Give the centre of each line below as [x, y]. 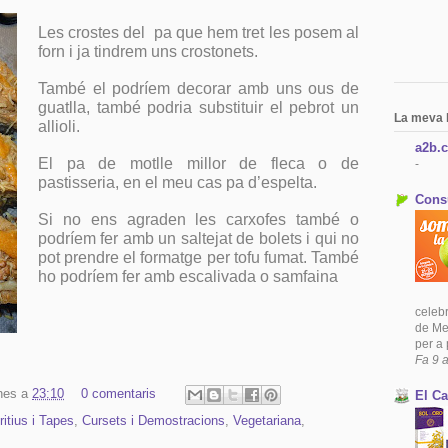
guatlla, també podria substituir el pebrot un [198, 107]
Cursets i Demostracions [153, 420]
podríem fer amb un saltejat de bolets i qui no [198, 238]
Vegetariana [267, 420]
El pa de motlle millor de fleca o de [198, 163]
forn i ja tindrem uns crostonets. [148, 51]
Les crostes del [94, 32]
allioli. [59, 126]
